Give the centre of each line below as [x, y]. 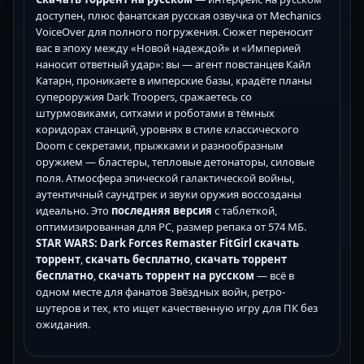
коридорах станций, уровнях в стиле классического [167, 130]
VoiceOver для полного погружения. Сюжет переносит [174, 32]
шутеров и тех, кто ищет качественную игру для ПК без [177, 308]
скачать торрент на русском [176, 276]
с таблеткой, [245, 211]
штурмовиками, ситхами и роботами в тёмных [155, 113]
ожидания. [63, 325]
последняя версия [162, 211]
